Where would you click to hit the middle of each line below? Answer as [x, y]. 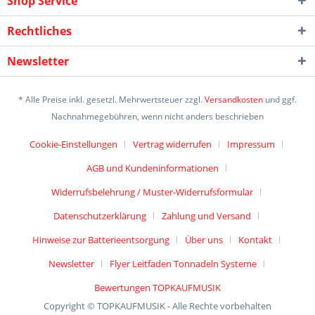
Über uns [204, 240]
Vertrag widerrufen [172, 144]
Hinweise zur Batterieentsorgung [101, 240]
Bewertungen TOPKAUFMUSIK [157, 288]
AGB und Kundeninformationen [152, 168]
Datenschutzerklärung [100, 216]
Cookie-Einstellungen [73, 144]
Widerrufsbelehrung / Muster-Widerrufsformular [152, 192]
